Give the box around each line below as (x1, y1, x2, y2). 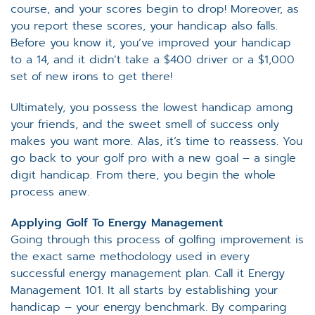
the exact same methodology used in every (11, 247, 250, 265)
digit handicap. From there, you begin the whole (11, 166, 276, 184)
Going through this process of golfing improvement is (11, 231, 304, 248)
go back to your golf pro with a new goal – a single (11, 149, 296, 167)
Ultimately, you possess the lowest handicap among (11, 98, 293, 116)
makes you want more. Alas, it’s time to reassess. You (11, 132, 302, 150)
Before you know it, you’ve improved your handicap (11, 34, 291, 51)
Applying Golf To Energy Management (11, 214, 223, 231)
